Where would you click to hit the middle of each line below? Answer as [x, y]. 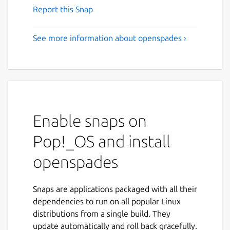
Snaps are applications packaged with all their [115, 189]
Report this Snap [63, 9]
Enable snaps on [90, 120]
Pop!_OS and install [102, 141]
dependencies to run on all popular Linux [107, 201]
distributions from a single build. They [102, 213]
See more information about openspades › [110, 38]
